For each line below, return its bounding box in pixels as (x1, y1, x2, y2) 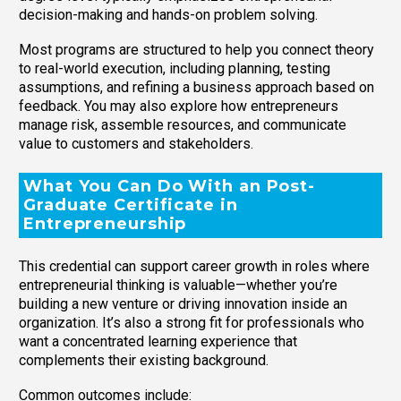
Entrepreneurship (23, 213, 187, 234)
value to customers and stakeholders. (19, 134, 253, 152)
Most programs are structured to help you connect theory (19, 40, 374, 58)
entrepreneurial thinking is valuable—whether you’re (19, 277, 337, 294)
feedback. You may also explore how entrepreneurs (19, 97, 338, 115)
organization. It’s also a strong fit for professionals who (19, 314, 364, 332)
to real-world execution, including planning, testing (19, 59, 330, 77)
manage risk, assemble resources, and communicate (19, 115, 346, 133)
